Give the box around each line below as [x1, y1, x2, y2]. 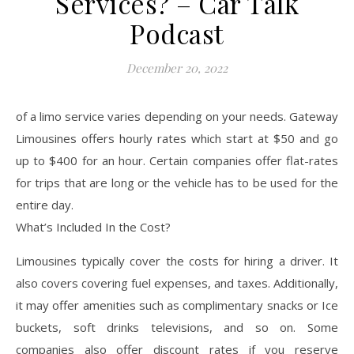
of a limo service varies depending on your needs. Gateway [16, 108, 338, 124]
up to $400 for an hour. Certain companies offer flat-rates [16, 153, 338, 168]
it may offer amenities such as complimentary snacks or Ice [16, 297, 338, 313]
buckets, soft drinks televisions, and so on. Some [16, 319, 338, 335]
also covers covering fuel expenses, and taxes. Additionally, [16, 275, 338, 291]
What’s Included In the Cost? [16, 219, 171, 235]
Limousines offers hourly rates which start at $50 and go [16, 130, 338, 146]
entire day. [16, 197, 73, 213]
